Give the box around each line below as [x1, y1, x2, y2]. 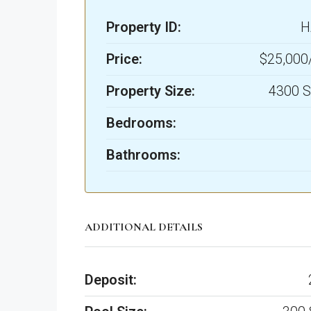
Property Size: [106, 83, 195, 100]
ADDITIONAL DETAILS [85, 220, 203, 235]
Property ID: [106, 19, 181, 36]
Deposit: [85, 271, 137, 289]
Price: [106, 51, 142, 68]
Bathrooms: [106, 146, 180, 164]
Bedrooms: [106, 115, 176, 132]
